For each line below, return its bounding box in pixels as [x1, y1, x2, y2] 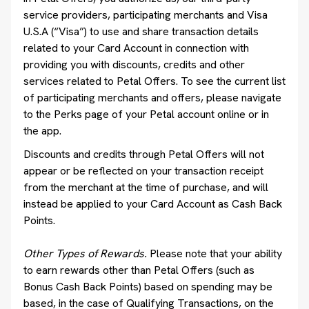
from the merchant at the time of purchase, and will [23, 180, 268, 195]
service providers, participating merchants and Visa [23, 8, 268, 22]
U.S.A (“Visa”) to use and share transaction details [23, 24, 259, 39]
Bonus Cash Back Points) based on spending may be [23, 279, 272, 294]
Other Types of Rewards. [23, 246, 150, 261]
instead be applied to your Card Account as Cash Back [23, 197, 282, 211]
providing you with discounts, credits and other [23, 57, 245, 72]
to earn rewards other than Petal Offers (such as [23, 263, 255, 277]
